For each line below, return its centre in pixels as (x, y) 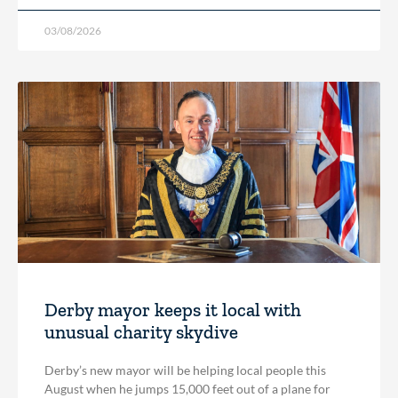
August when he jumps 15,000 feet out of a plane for (187, 388)
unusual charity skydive (141, 331)
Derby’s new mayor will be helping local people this (185, 370)
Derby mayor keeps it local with (173, 309)
